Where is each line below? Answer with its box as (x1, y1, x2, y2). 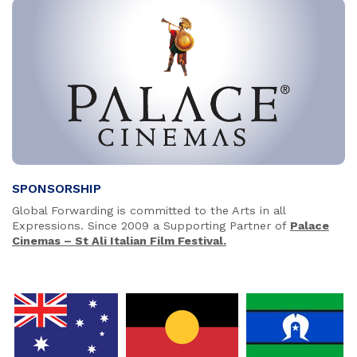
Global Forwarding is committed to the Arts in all (12, 204, 285, 218)
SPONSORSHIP (12, 180, 101, 196)
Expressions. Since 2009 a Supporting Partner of (12, 219, 290, 233)
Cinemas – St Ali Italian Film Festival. (12, 234, 226, 248)
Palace (290, 219, 329, 233)
